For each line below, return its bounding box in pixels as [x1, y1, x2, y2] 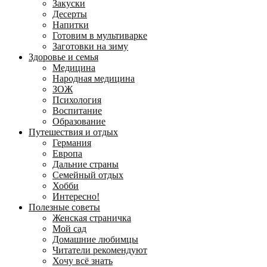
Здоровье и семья [29, 51, 98, 62]
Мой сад [52, 223, 86, 234]
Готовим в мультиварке [52, 30, 147, 41]
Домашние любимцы [52, 234, 138, 244]
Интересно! [52, 191, 100, 201]
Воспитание [52, 105, 102, 116]
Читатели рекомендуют [52, 244, 147, 255]
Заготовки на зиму [52, 41, 128, 51]
